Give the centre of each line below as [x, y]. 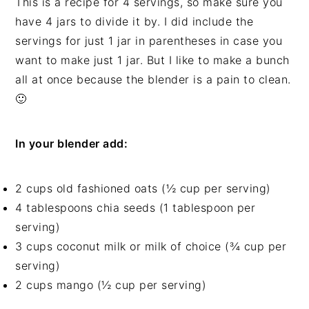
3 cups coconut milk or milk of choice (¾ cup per [151, 247]
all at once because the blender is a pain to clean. [153, 80]
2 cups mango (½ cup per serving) [111, 285]
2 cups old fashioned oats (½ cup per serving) [143, 189]
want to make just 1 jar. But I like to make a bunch [152, 60]
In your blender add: [72, 144]
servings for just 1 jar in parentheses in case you [149, 41]
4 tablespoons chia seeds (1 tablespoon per [136, 208]
